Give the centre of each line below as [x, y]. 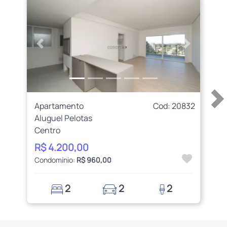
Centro [48, 130]
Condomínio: [56, 160]
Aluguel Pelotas [64, 118]
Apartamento [59, 106]
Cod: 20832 [174, 106]
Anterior [54, 49]
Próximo [201, 49]
